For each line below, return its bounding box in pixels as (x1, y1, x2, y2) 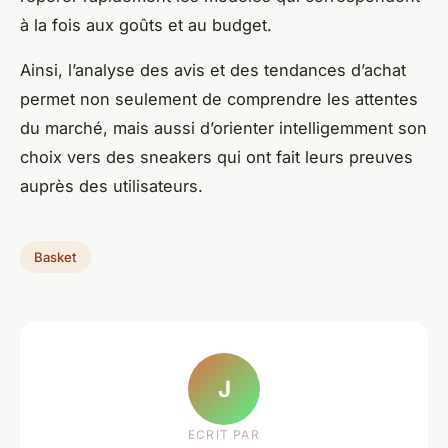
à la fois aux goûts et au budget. (20, 14, 272, 35)
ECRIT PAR (188, 426, 260, 442)
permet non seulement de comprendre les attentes (20, 88, 418, 109)
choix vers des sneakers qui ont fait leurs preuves (20, 146, 413, 167)
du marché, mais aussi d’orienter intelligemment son (20, 117, 427, 138)
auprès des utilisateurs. (20, 175, 203, 196)
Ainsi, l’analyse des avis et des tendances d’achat (20, 59, 406, 80)
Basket (34, 248, 77, 265)
